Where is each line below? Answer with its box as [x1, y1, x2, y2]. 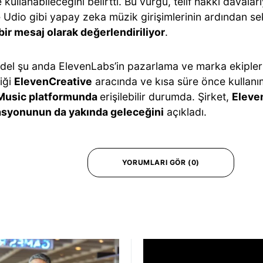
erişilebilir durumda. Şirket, [100, 90, 232, 103]
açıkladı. [164, 105, 207, 118]
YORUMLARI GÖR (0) [122, 157, 200, 167]
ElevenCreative [14, 75, 92, 87]
